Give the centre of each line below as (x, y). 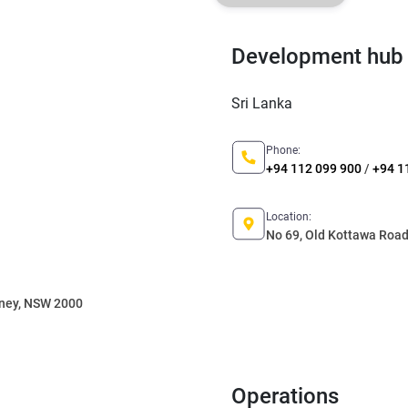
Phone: (283, 150)
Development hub (317, 56)
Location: (289, 217)
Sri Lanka (262, 103)
